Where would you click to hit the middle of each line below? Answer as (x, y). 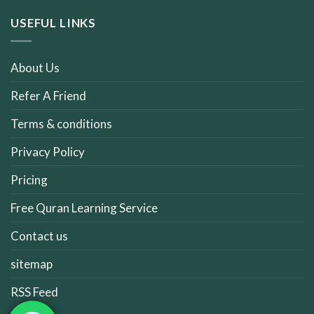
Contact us (39, 236)
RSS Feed (34, 292)
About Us (35, 68)
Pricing (29, 180)
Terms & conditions (61, 124)
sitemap (32, 264)
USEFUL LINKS (54, 23)
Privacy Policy (48, 152)
